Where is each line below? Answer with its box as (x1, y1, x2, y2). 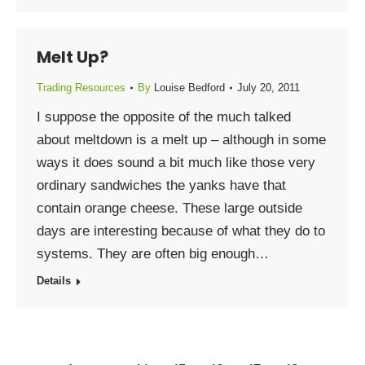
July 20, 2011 (237, 81, 300, 94)
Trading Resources (37, 81, 125, 94)
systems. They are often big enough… (37, 246, 269, 262)
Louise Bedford (154, 81, 225, 94)
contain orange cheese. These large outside (37, 200, 302, 216)
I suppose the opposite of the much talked (37, 109, 291, 125)
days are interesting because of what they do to (37, 223, 325, 239)
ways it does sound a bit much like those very (37, 155, 315, 170)
